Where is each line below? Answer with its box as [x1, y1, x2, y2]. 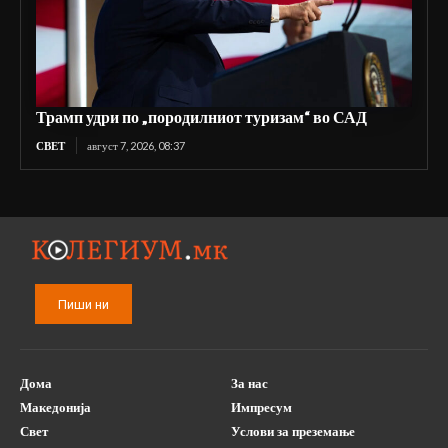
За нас [231, 374, 268, 391]
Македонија [20, 398, 91, 415]
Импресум [231, 398, 292, 415]
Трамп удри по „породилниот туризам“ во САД [36, 106, 367, 126]
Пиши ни [58, 296, 109, 312]
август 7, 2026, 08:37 [87, 138, 185, 152]
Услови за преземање [231, 422, 355, 439]
